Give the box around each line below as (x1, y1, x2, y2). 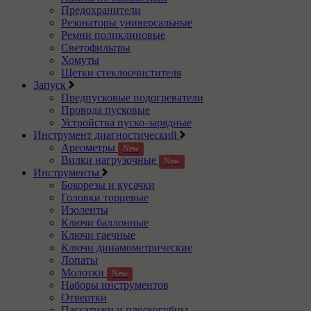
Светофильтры (61, 42, 131, 54)
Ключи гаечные (61, 229, 135, 242)
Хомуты (61, 54, 99, 67)
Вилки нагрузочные (61, 154, 159, 167)
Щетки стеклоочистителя (61, 67, 181, 79)
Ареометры (61, 142, 118, 154)
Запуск (33, 79, 69, 92)
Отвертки (61, 292, 107, 304)
